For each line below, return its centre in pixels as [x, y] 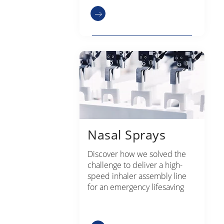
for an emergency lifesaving [136, 187]
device [99, 198]
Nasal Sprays [126, 134]
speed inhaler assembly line [137, 176]
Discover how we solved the [137, 154]
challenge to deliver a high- [135, 165]
